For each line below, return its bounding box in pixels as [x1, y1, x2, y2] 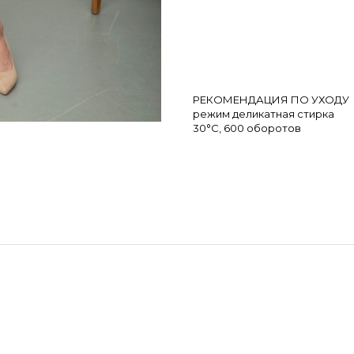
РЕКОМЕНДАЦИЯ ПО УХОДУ [193, 93, 349, 107]
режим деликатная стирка [193, 107, 334, 121]
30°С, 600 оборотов [193, 122, 301, 135]
